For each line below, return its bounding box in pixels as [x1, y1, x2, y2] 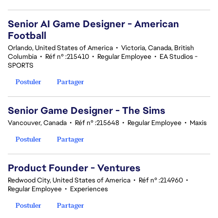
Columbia [8, 52, 37, 61]
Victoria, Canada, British [121, 43, 194, 52]
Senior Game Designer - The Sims [8, 104, 165, 117]
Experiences [70, 184, 108, 193]
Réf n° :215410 [45, 52, 89, 61]
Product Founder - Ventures [8, 162, 141, 174]
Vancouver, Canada [8, 118, 67, 127]
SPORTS [8, 61, 34, 70]
